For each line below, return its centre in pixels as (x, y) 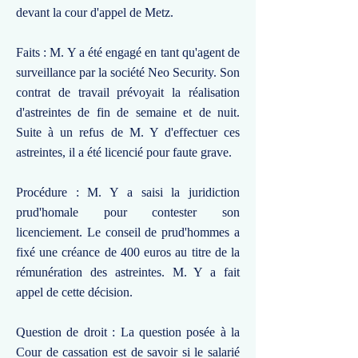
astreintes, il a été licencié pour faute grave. (124, 152)
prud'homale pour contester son (128, 212)
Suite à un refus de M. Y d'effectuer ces (128, 132)
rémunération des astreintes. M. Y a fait (128, 272)
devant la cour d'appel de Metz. (95, 12)
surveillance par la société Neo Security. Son (128, 72)
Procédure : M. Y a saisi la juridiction (128, 192)
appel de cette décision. (74, 292)
